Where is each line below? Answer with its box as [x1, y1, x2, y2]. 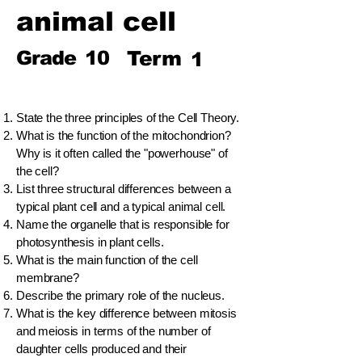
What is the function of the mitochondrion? [16, 128, 231, 142]
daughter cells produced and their [16, 342, 187, 356]
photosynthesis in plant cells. [16, 235, 164, 249]
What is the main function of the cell [16, 253, 198, 267]
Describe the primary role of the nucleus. [16, 288, 225, 302]
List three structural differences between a [16, 182, 231, 196]
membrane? [16, 271, 79, 284]
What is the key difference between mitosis [16, 306, 237, 320]
